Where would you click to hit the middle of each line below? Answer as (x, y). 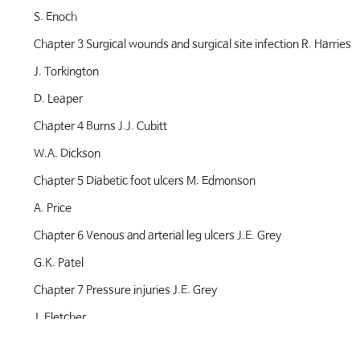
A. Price (53, 208)
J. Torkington (66, 72)
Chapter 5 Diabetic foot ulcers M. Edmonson (145, 181)
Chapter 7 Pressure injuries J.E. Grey (125, 290)
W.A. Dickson (67, 153)
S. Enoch (55, 17)
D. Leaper (58, 99)
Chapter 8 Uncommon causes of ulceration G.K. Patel (168, 345)
